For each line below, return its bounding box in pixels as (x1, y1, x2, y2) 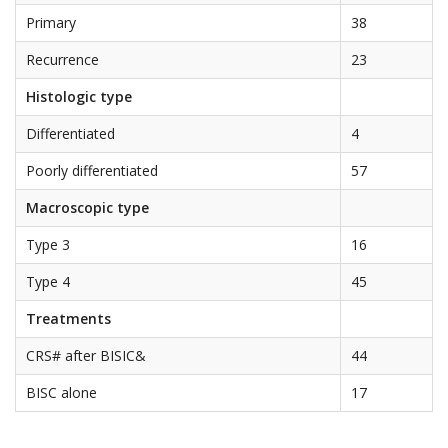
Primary (26, 13, 76, 33)
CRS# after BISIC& (26, 346, 146, 366)
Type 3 (26, 235, 70, 255)
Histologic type (26, 87, 132, 107)
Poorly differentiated (26, 161, 158, 181)
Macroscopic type (26, 198, 149, 218)
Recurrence (26, 50, 99, 70)
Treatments (26, 309, 111, 329)
